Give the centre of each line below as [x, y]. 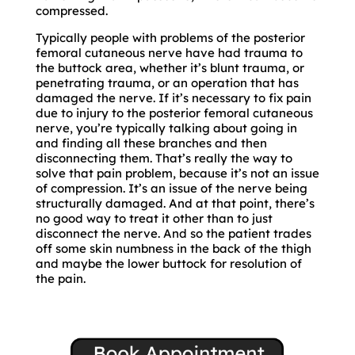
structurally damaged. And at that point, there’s [175, 203]
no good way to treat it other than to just [154, 218]
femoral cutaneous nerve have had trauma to [169, 52]
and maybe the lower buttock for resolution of [168, 263]
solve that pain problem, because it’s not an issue [177, 173]
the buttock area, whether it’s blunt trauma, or [170, 67]
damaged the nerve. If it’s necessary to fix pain [173, 97]
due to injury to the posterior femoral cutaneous [174, 113]
